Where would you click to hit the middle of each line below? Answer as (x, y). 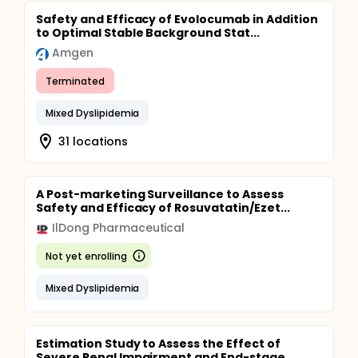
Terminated (75, 81)
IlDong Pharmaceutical (119, 228)
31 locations (93, 141)
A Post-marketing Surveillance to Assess (160, 194)
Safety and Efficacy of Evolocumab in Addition (177, 19)
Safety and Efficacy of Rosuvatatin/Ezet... (163, 208)
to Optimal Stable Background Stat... (148, 33)
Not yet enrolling (86, 256)
